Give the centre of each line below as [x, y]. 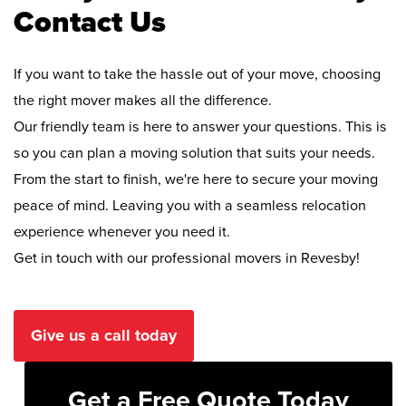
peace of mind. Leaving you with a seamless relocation [190, 205]
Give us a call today [104, 335]
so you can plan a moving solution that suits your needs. [194, 153]
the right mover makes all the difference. [143, 100]
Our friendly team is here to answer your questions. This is [200, 126]
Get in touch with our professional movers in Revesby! [187, 258]
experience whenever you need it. [122, 232]
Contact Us [90, 23]
